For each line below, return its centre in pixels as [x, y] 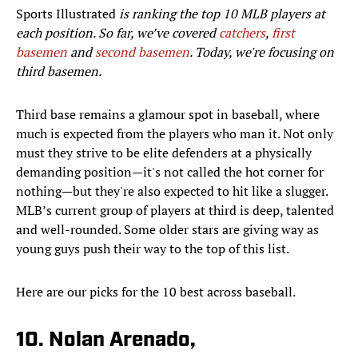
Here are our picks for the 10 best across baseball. [156, 292]
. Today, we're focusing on [262, 52]
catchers [242, 33]
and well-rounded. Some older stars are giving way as [167, 230]
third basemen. [59, 72]
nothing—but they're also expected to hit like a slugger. [172, 191]
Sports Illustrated [68, 14]
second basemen [142, 52]
